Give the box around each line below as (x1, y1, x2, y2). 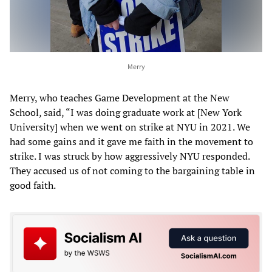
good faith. (10, 178, 56, 192)
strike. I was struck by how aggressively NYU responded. (10, 149, 250, 163)
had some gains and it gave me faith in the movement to (10, 134, 253, 148)
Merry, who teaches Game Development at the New (10, 90, 229, 104)
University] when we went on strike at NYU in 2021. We (10, 120, 250, 134)
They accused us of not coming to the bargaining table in (10, 163, 255, 177)
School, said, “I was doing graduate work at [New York (10, 105, 242, 119)
